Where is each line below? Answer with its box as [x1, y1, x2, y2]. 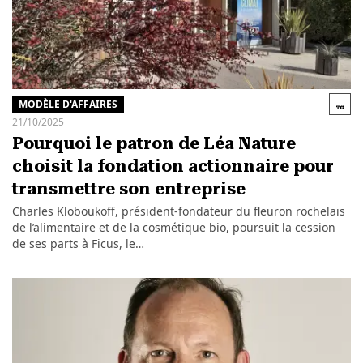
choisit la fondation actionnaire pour [11, 156, 334, 177]
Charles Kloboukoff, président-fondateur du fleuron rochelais [11, 203, 345, 220]
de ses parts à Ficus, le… [11, 236, 144, 252]
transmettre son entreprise [11, 179, 246, 199]
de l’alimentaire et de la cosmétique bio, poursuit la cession [11, 220, 335, 236]
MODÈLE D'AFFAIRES [18, 96, 117, 111]
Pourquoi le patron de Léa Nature [11, 134, 296, 154]
